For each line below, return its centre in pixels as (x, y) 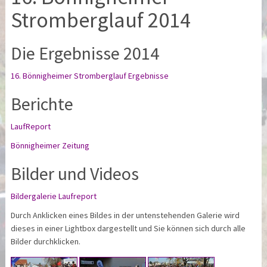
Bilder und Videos (75, 173)
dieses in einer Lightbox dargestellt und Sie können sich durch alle (128, 228)
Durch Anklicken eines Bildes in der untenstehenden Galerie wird (125, 215)
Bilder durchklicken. (46, 241)
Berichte (42, 103)
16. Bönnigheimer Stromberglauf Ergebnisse (90, 75)
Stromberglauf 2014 (101, 20)
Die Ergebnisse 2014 (85, 53)
